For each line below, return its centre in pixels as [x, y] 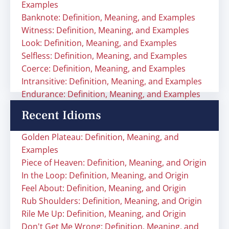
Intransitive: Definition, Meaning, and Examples [112, 81]
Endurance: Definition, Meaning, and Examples [111, 94]
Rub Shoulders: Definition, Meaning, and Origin [112, 201]
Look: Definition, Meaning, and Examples [99, 43]
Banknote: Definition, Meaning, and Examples [108, 17]
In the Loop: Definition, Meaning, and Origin [105, 175]
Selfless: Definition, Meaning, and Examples [104, 56]
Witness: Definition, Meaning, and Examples [105, 30]
